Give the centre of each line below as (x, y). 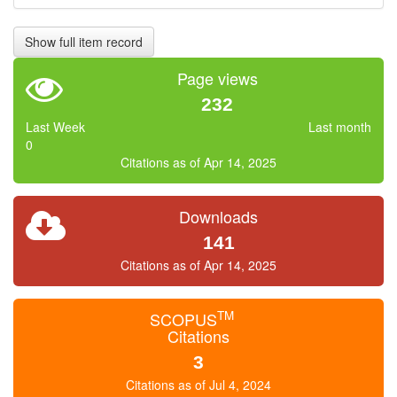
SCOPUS (183, 319)
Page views (217, 78)
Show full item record (84, 42)
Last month (340, 127)
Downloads (218, 216)
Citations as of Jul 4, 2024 (198, 385)
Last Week (55, 127)
